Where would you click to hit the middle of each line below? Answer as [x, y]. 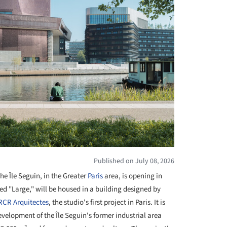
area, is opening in [133, 176]
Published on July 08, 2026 [134, 161]
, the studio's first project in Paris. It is [107, 202]
